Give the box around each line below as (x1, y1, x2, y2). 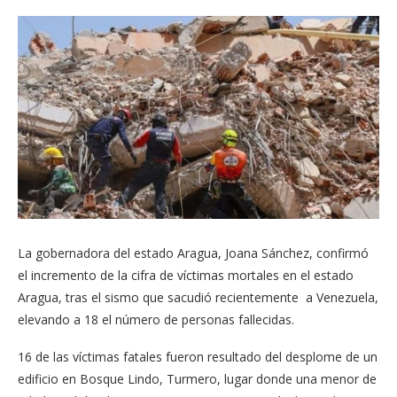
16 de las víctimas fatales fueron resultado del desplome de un (18, 348, 378, 366)
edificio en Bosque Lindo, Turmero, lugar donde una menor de (18, 370, 377, 388)
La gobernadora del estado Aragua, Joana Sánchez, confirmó (18, 245, 369, 262)
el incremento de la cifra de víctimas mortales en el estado (18, 267, 354, 284)
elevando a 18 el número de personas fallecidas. (18, 311, 294, 329)
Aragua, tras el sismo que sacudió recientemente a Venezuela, (18, 289, 378, 307)
